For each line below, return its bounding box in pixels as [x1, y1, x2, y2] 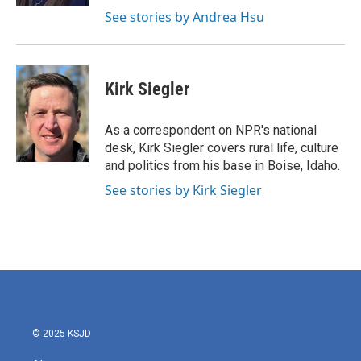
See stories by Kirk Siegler [105, 181, 262, 199]
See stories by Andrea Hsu [105, 8, 264, 26]
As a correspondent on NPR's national [105, 122, 317, 138]
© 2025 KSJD [32, 328, 91, 339]
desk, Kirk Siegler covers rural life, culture [105, 140, 338, 156]
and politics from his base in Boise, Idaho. [105, 158, 340, 173]
